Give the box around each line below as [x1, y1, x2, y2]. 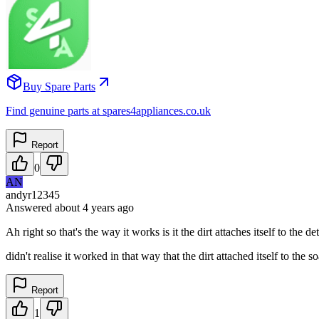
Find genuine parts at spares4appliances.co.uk [6, 104, 211, 117]
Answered [6, 201, 55, 214]
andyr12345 [6, 188, 60, 201]
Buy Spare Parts [23, 80, 95, 93]
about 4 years [55, 201, 115, 214]
